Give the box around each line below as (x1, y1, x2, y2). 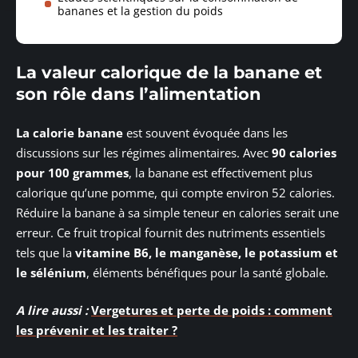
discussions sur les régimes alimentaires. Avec (16, 144, 272, 161)
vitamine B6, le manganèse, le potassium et (75, 244, 338, 261)
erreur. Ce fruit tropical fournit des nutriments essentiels (16, 224, 325, 241)
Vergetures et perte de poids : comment (91, 302, 332, 319)
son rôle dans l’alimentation (16, 84, 261, 105)
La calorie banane (16, 124, 123, 141)
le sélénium (16, 264, 86, 280)
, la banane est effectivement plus (129, 164, 312, 181)
